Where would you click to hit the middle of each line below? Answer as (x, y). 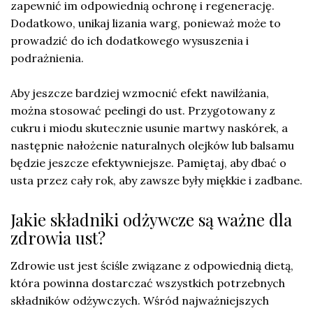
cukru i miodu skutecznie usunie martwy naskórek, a (149, 128)
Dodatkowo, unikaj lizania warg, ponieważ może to (146, 23)
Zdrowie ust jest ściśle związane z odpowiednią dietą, (152, 265)
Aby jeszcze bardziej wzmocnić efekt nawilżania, (140, 93)
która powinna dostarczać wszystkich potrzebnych (148, 283)
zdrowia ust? (58, 237)
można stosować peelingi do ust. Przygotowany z (143, 110)
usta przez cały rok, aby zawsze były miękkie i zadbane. (156, 180)
